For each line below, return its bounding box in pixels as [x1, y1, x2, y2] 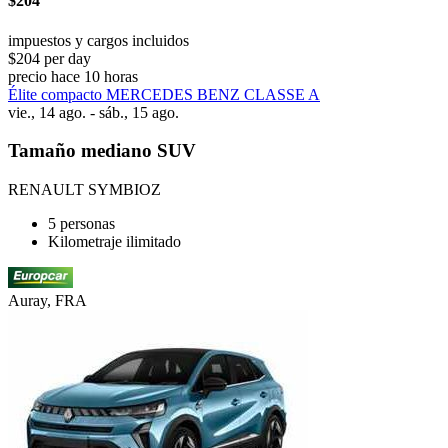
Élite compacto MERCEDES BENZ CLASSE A [8, 85, 320, 103]
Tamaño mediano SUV [8, 140, 196, 162]
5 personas [48, 215, 115, 233]
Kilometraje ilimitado [48, 233, 181, 251]
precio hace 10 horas [8, 67, 138, 85]
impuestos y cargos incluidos [8, 31, 189, 49]
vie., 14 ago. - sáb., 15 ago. [8, 103, 179, 121]
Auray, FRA [8, 292, 87, 310]
